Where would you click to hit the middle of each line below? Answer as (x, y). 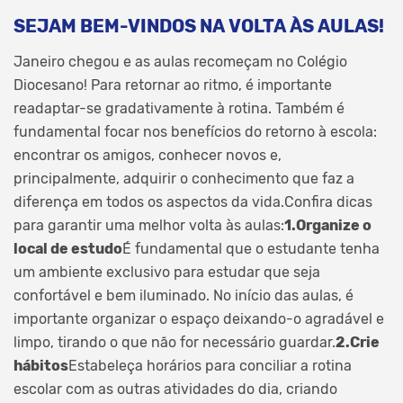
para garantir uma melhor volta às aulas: (149, 225)
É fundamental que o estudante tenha (251, 248)
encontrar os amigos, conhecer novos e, (148, 155)
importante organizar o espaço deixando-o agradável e (199, 318)
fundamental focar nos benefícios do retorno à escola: (195, 131)
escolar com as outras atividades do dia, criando (175, 389)
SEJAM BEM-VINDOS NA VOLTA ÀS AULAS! (199, 26)
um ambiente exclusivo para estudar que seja (167, 272)
